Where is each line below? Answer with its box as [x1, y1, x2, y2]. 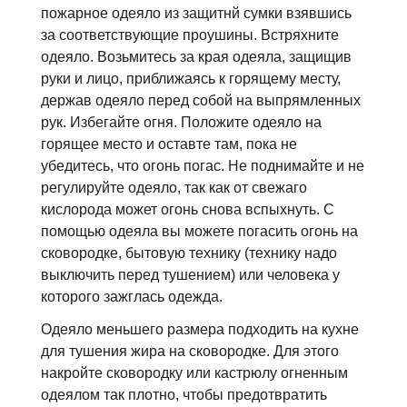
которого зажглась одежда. [41, 289, 223, 304]
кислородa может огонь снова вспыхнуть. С [41, 202, 334, 217]
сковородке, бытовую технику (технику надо [41, 245, 337, 261]
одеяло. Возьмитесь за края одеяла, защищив [41, 49, 352, 65]
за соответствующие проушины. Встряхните [41, 27, 339, 43]
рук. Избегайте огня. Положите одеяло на [41, 114, 322, 130]
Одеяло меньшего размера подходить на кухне [41, 322, 359, 337]
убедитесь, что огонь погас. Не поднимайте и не [41, 158, 364, 174]
